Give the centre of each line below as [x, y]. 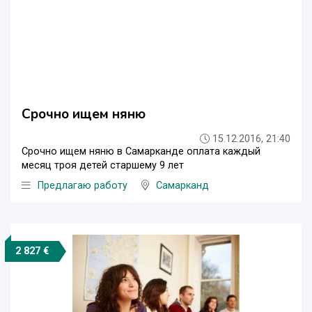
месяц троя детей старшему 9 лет [103, 165]
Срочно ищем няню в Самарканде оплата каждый [141, 151]
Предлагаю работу [83, 185]
